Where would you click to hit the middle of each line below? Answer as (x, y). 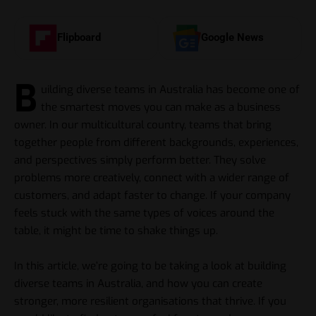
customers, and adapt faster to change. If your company (152, 195)
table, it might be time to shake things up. (116, 230)
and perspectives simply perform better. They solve (140, 160)
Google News (232, 38)
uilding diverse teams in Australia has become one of (171, 89)
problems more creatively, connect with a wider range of (152, 177)
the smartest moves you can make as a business (161, 107)
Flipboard (79, 38)
